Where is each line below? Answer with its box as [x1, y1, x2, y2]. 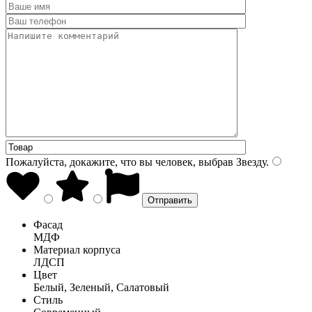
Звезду [233, 155, 266, 168]
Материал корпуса [33, 243, 120, 256]
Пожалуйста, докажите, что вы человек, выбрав [6, 155, 233, 168]
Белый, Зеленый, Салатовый [33, 281, 169, 293]
